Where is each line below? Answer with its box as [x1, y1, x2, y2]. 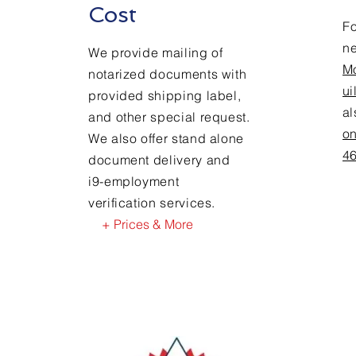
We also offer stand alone [88, 130, 244, 146]
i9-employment [88, 173, 180, 189]
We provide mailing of [88, 44, 223, 60]
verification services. [88, 195, 216, 211]
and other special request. [88, 109, 250, 125]
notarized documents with [88, 66, 247, 82]
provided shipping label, [88, 87, 242, 103]
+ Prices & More [102, 216, 193, 232]
